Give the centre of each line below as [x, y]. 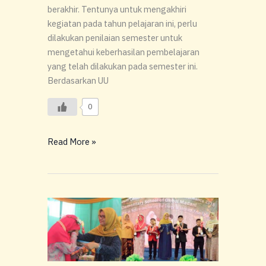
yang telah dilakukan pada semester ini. [123, 66]
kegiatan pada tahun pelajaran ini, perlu [122, 24]
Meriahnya [67, 204]
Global [60, 233]
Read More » [72, 142]
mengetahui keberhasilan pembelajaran [123, 52]
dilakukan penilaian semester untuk [115, 38]
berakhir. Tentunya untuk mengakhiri [117, 9]
